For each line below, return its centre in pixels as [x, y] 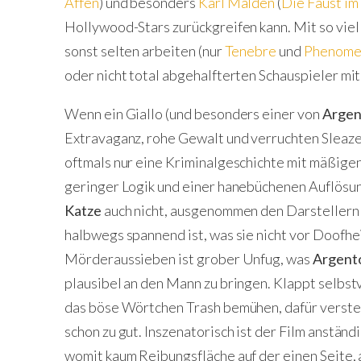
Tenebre [251, 50]
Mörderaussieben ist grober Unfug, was [189, 258]
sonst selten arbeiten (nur [145, 50]
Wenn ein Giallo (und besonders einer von [193, 113]
